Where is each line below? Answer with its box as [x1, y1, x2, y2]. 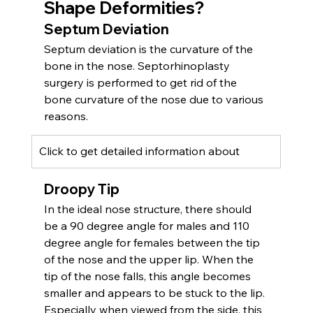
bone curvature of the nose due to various [43, 92, 266, 106]
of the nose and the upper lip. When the [43, 252, 256, 266]
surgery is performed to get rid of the [43, 75, 240, 89]
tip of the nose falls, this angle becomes [43, 268, 254, 283]
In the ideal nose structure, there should [43, 201, 254, 216]
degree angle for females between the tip [43, 235, 263, 249]
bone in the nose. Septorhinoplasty [43, 58, 233, 73]
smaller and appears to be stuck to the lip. [43, 285, 268, 300]
